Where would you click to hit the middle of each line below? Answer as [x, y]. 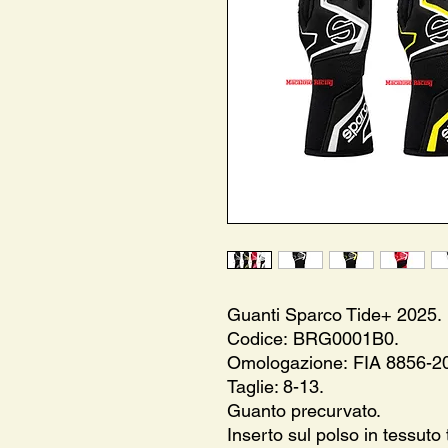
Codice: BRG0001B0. [313, 338]
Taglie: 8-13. [275, 386]
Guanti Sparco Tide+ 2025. [334, 314]
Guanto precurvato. [304, 410]
